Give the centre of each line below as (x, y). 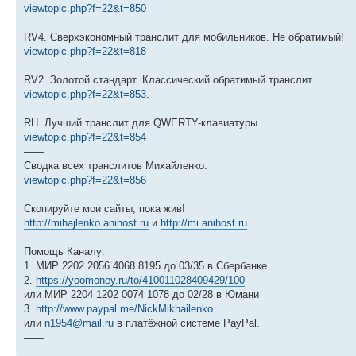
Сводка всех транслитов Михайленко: (116, 165)
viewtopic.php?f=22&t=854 (85, 137)
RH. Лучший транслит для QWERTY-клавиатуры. (142, 122)
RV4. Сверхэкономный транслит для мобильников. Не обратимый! (184, 37)
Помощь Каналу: (64, 251)
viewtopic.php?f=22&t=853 (85, 94)
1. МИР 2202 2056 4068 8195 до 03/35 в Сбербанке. (147, 265)
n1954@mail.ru (79, 323)
